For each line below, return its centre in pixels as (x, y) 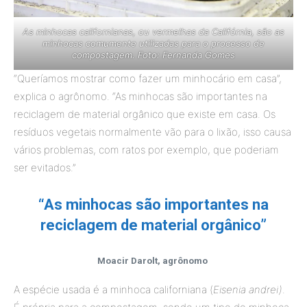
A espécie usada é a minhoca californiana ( (113, 290)
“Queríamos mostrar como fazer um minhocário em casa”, (148, 78)
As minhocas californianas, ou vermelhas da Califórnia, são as (153, 32)
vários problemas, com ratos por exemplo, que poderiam (146, 150)
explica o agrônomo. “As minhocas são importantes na (140, 96)
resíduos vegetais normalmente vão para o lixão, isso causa (152, 132)
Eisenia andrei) (248, 290)
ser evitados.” (45, 168)
